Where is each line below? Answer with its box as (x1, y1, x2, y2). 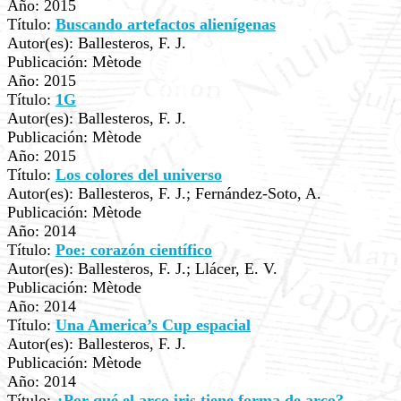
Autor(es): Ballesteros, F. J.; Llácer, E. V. (7, 260, 277, 277)
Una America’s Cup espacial (55, 316, 251, 334)
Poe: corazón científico (55, 241, 212, 259)
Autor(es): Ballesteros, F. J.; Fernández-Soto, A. (7, 184, 321, 202)
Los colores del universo (55, 166, 222, 183)
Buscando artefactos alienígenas (55, 15, 276, 33)
